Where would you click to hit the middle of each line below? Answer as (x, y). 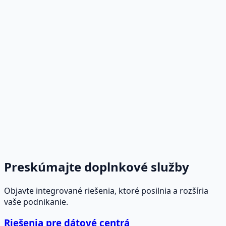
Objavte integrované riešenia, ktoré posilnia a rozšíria (106, 190)
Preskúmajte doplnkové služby (97, 166)
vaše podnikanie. (36, 202)
